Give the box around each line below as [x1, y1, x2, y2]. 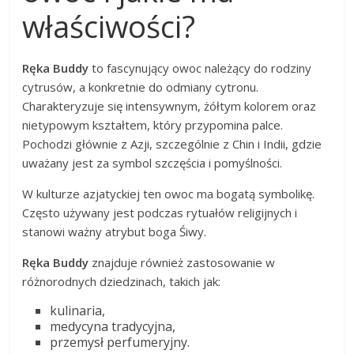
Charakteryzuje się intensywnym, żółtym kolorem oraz [22, 97, 317, 114]
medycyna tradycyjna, [50, 317, 176, 335]
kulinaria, [50, 301, 106, 319]
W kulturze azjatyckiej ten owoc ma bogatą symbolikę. [22, 185, 315, 201]
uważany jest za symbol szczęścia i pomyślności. [22, 154, 283, 171]
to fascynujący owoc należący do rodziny [88, 59, 312, 76]
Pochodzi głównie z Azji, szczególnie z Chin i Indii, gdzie [22, 135, 322, 152]
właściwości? [22, 5, 196, 47]
